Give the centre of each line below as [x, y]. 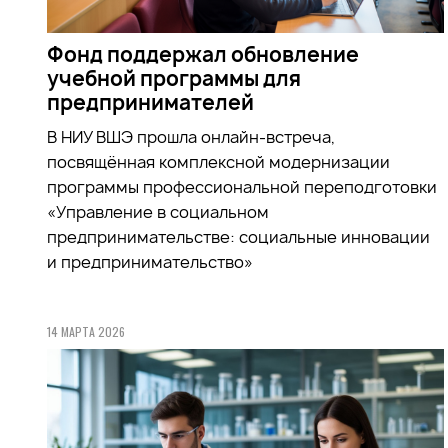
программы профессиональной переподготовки [242, 186]
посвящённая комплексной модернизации [218, 161]
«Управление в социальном [158, 211]
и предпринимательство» [150, 261]
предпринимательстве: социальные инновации [238, 236]
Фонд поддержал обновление [203, 54]
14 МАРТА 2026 [86, 331]
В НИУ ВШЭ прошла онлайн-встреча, [191, 136]
